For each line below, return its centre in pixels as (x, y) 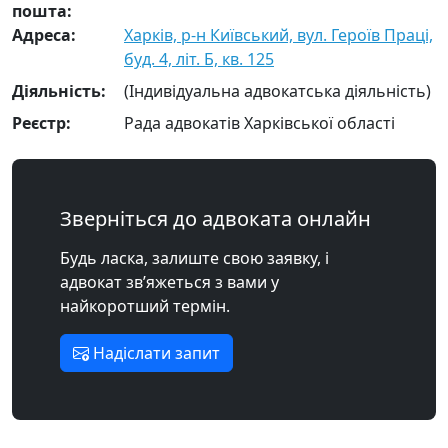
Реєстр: (41, 123)
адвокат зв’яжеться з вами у (169, 282)
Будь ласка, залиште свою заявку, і (194, 258)
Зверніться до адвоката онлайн (215, 218)
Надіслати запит (154, 353)
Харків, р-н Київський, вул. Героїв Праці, (278, 35)
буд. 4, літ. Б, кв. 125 (199, 59)
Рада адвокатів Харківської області (259, 123)
